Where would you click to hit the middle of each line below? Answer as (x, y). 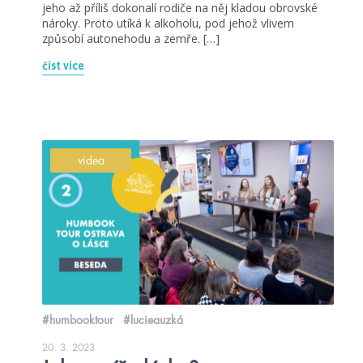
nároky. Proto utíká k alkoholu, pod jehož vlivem (168, 23)
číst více (63, 66)
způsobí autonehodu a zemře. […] (131, 39)
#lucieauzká (153, 320)
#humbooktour (78, 320)
